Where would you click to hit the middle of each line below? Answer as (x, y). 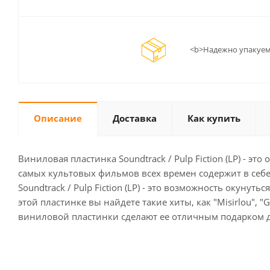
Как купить (214, 118)
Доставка (135, 118)
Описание (58, 118)
